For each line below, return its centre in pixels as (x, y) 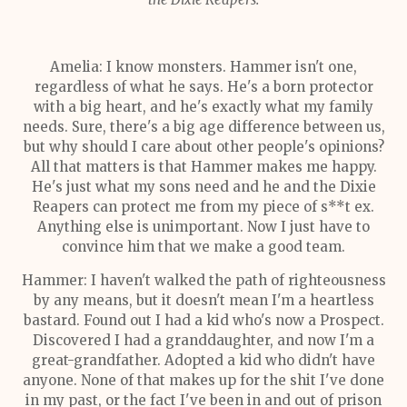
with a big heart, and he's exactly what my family (203, 107)
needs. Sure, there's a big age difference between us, (203, 127)
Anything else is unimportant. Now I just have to (203, 227)
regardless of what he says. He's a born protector (203, 87)
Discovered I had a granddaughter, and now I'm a (203, 340)
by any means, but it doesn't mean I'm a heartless (203, 300)
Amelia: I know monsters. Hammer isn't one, (203, 67)
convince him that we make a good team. (203, 247)
